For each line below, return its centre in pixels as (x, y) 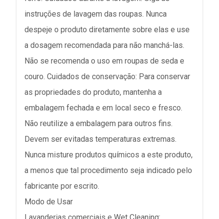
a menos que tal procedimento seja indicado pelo (108, 170)
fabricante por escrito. (62, 186)
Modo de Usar (49, 202)
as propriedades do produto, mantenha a (93, 92)
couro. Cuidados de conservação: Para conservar (107, 77)
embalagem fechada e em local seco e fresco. (103, 108)
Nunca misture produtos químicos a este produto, (109, 155)
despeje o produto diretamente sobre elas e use (107, 30)
